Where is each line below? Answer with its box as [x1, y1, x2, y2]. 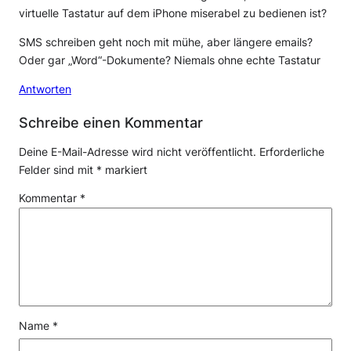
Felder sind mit [19, 163, 96, 176]
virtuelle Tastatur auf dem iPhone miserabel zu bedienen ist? [19, 6, 327, 20]
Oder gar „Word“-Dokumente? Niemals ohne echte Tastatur [19, 53, 320, 67]
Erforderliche [259, 145, 324, 158]
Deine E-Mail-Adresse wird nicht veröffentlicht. [19, 145, 256, 158]
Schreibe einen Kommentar [19, 113, 203, 131]
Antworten [19, 82, 71, 96]
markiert [102, 163, 147, 176]
